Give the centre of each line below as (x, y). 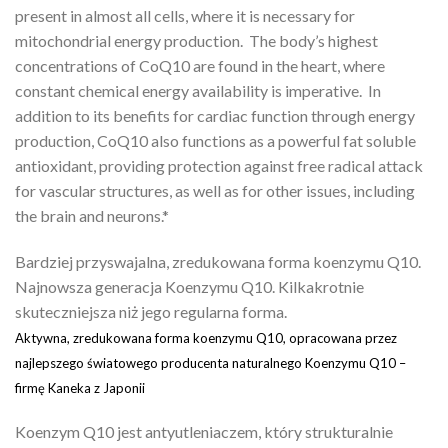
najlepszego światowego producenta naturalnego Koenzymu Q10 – (210, 362)
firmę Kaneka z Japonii (80, 387)
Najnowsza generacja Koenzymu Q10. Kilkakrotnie (189, 286)
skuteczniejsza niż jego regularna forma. (151, 311)
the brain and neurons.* (92, 215)
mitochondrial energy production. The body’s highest (196, 40)
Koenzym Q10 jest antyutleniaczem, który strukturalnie (204, 432)
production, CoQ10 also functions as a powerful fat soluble (215, 140)
